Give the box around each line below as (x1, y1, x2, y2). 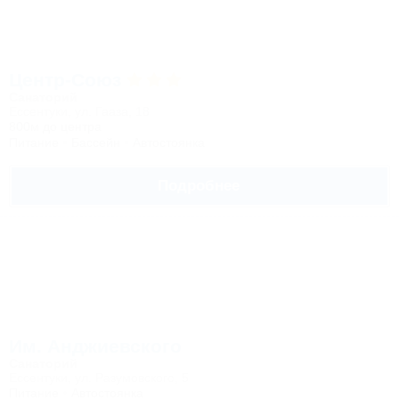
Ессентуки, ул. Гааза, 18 (9, 104, 150, 118)
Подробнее (157, 177, 240, 194)
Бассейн (71, 135, 120, 150)
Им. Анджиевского (9, 336, 182, 356)
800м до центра (9, 119, 102, 134)
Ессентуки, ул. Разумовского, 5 (9, 370, 189, 385)
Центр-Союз (9, 69, 126, 90)
